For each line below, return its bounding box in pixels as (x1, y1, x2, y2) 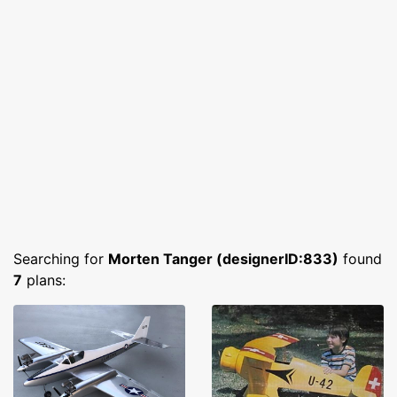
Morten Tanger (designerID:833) (108, 250, 339, 268)
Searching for (13, 250, 108, 268)
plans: (22, 271, 66, 289)
